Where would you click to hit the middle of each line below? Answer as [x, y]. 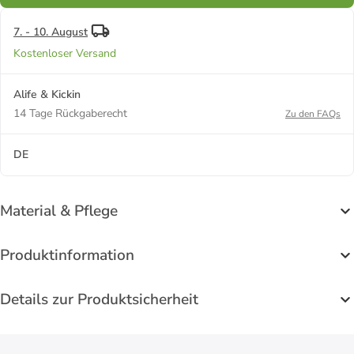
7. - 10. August [51, 32]
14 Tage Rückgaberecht [70, 113]
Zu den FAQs [313, 113]
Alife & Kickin [47, 94]
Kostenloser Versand [65, 53]
